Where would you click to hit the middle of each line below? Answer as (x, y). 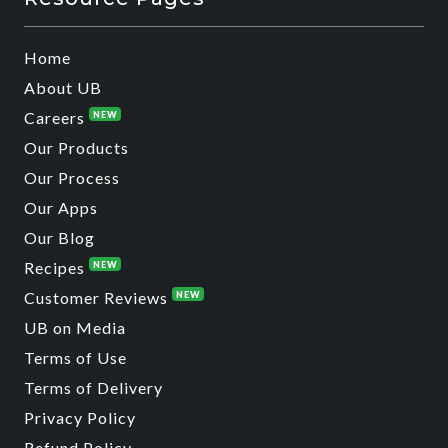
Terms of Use (75, 357)
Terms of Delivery (93, 387)
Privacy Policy (80, 417)
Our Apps (61, 207)
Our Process (72, 177)
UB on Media (75, 327)
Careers (56, 117)
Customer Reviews (98, 297)
